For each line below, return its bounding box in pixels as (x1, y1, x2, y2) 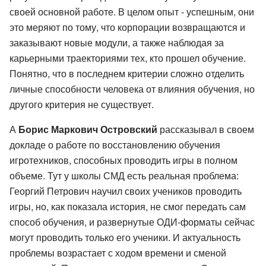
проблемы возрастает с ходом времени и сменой (9, 246, 226, 260)
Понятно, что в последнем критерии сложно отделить (9, 66, 244, 81)
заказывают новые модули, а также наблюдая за (9, 36, 224, 50)
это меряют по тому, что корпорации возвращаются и (9, 20, 245, 34)
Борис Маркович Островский (18, 122, 157, 137)
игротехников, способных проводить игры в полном (9, 153, 237, 167)
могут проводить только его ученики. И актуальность (9, 230, 240, 245)
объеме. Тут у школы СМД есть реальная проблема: (9, 169, 239, 183)
